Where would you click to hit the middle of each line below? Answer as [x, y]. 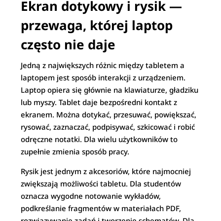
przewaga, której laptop [97, 25]
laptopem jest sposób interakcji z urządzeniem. [103, 77]
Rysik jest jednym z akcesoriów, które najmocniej [106, 171]
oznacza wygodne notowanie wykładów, [91, 196]
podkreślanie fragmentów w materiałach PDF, [101, 208]
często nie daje [68, 44]
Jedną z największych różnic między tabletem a [103, 65]
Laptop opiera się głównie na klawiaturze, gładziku [110, 90]
